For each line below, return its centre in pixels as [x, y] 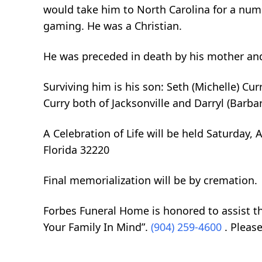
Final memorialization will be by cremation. [150, 180]
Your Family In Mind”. [97, 227]
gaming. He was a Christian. [113, 25]
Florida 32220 [76, 149]
